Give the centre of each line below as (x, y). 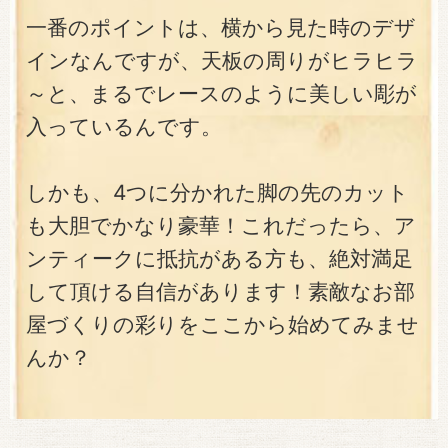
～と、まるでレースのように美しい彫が (221, 93)
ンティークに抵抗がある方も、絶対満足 (219, 258)
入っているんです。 (124, 126)
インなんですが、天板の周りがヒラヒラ (222, 60)
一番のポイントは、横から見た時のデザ (221, 27)
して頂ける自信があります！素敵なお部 (220, 291)
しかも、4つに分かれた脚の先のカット (217, 192)
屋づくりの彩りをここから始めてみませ (222, 324)
